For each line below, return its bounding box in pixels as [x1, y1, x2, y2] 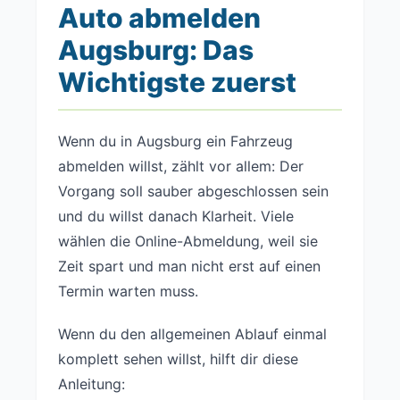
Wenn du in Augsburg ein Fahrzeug [58, 132, 293, 150]
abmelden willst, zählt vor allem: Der [58, 157, 304, 175]
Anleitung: [58, 375, 125, 393]
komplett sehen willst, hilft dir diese [58, 350, 298, 368]
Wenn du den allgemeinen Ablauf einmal [58, 325, 327, 343]
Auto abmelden [58, 2, 261, 34]
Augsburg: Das [58, 34, 254, 66]
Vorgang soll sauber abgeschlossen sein [58, 182, 329, 200]
